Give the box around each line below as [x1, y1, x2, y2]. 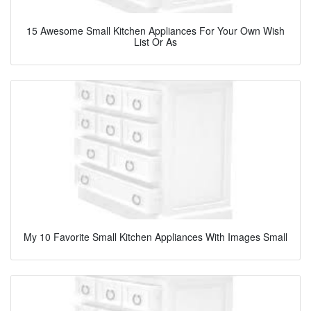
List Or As [134, 35, 177, 49]
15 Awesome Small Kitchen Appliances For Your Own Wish [26, 24, 285, 38]
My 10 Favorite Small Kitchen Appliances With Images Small [24, 230, 287, 244]
